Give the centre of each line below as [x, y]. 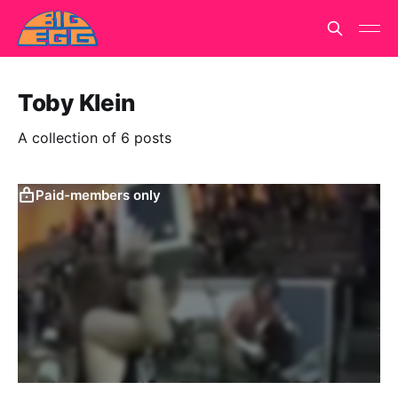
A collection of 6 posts [95, 138]
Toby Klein [76, 103]
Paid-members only [98, 195]
